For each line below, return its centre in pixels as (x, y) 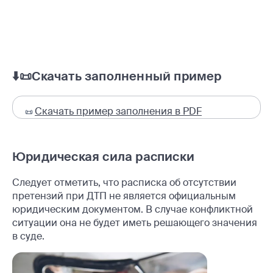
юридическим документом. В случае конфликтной (133, 209)
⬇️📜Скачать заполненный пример (117, 76)
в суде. (28, 236)
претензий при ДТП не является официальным (124, 196)
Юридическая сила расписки (103, 156)
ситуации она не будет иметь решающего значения (135, 222)
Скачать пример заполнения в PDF (118, 111)
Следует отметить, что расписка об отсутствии (124, 182)
